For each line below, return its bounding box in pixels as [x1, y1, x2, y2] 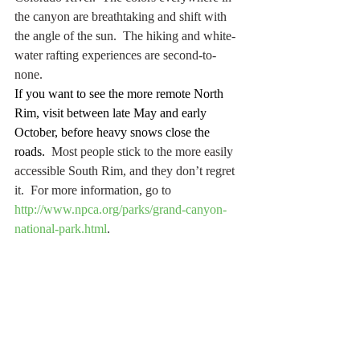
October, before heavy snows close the [14, 125, 213, 140]
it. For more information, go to [14, 183, 174, 198]
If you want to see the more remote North [14, 87, 227, 101]
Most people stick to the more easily [45, 145, 236, 159]
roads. [14, 145, 45, 159]
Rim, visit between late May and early [14, 106, 210, 121]
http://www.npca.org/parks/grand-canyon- [14, 202, 227, 217]
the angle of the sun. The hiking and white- [14, 29, 235, 43]
